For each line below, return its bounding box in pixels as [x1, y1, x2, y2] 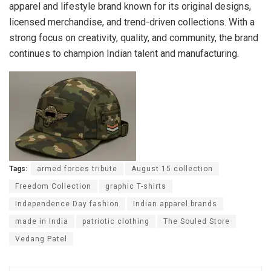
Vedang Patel [15, 234, 67, 243]
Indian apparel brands [133, 199, 217, 208]
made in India [15, 217, 68, 226]
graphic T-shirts [105, 181, 166, 191]
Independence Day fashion [15, 199, 119, 208]
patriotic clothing [82, 217, 149, 226]
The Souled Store [163, 217, 230, 226]
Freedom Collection [15, 181, 91, 191]
